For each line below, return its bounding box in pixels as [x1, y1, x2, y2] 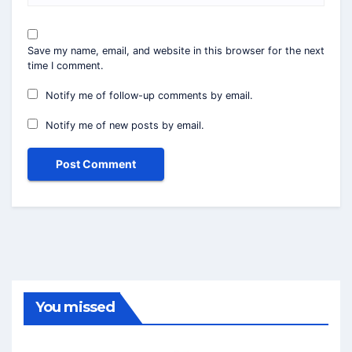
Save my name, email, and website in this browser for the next [27, 44, 324, 57]
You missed [35, 299, 115, 317]
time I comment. [27, 59, 104, 71]
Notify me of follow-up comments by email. [46, 89, 254, 101]
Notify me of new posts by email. [46, 119, 205, 131]
